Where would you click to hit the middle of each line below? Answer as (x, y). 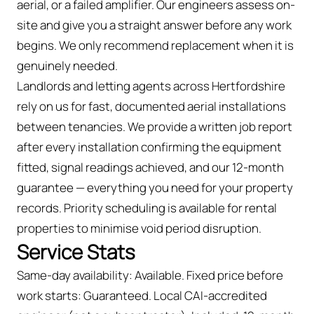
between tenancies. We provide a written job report (155, 126)
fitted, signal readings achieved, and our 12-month (150, 167)
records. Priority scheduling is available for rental (147, 207)
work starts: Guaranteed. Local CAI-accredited (142, 295)
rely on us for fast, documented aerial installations (151, 106)
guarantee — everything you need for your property (155, 187)
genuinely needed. (67, 65)
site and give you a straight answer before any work (154, 25)
